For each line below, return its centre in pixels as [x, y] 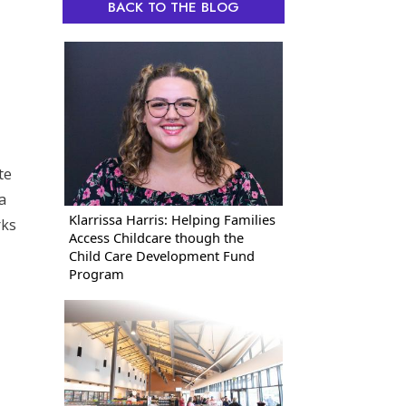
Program [96, 274]
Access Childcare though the [156, 238]
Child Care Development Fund [161, 256]
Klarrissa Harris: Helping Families [172, 220]
